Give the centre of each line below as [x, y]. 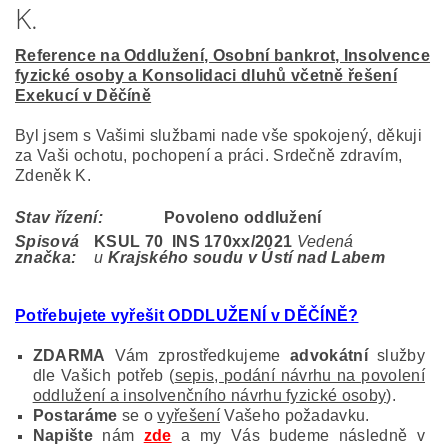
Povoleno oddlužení [243, 218]
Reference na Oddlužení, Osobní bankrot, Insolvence [223, 56]
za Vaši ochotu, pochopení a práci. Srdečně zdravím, [209, 156]
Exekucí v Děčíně [83, 96]
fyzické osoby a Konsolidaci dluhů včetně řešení [206, 76]
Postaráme [75, 416]
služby [396, 356]
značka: [46, 258]
